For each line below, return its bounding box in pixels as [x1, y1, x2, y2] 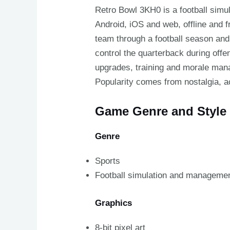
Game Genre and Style [95, 104, 227, 119]
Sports [95, 156, 121, 166]
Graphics [95, 198, 132, 208]
